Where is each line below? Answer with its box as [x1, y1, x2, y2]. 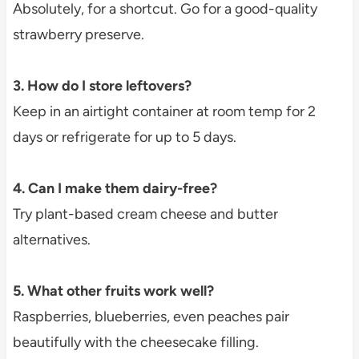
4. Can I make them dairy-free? [12, 179, 217, 197]
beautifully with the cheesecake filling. [12, 333, 259, 351]
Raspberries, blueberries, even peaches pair [12, 307, 289, 325]
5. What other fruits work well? [12, 281, 214, 300]
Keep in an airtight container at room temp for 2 [12, 102, 316, 120]
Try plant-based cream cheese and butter [12, 204, 278, 223]
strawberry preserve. [12, 25, 144, 43]
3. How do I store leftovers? [12, 76, 192, 95]
